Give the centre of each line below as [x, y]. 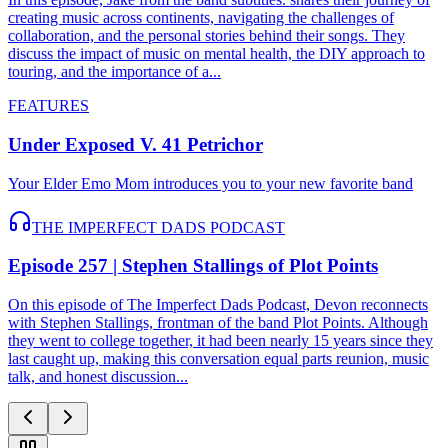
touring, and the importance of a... [114, 72]
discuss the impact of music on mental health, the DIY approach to [216, 54]
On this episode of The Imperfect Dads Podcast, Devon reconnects [218, 305]
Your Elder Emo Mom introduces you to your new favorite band [210, 183]
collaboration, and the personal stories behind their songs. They [206, 36]
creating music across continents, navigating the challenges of [201, 18]
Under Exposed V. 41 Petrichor [135, 144]
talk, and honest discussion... [98, 377]
